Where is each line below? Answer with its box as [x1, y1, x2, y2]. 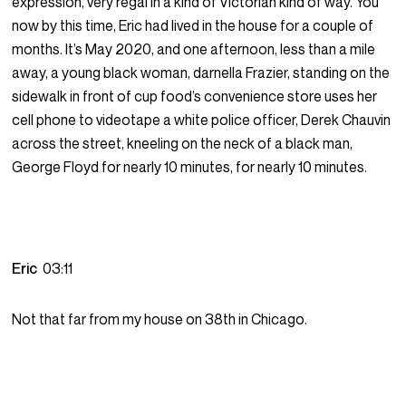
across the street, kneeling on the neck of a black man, [12, 134, 353, 153]
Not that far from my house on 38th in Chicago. [12, 310, 308, 329]
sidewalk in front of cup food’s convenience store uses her [12, 87, 378, 106]
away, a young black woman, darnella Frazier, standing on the [12, 63, 391, 82]
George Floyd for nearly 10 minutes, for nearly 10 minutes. [12, 158, 368, 177]
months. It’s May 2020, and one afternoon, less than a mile [12, 40, 376, 59]
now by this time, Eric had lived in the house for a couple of [12, 16, 374, 35]
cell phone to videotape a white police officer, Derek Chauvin [12, 111, 391, 130]
